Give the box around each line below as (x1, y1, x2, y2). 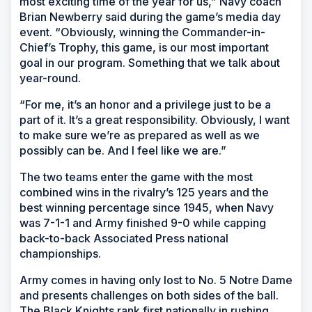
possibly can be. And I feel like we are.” (19, 143, 226, 158)
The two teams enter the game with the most (19, 170, 253, 185)
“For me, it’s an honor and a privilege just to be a (19, 97, 271, 112)
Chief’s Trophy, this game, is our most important (19, 40, 269, 55)
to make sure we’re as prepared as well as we (19, 128, 260, 143)
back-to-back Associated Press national (19, 231, 228, 246)
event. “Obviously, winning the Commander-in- (19, 25, 265, 40)
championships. (19, 247, 101, 261)
